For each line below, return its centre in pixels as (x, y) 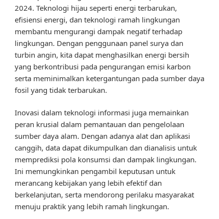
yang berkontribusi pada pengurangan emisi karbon (103, 66)
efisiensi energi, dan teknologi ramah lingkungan (97, 19)
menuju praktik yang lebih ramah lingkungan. (92, 207)
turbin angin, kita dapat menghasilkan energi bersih (102, 55)
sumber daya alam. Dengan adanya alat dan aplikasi (102, 136)
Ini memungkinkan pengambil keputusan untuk (95, 171)
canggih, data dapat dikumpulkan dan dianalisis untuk (106, 148)
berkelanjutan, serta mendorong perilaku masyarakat (104, 195)
